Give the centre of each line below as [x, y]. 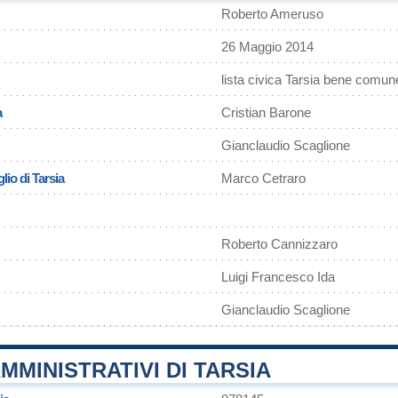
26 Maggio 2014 [267, 47]
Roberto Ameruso [272, 14]
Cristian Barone [266, 112]
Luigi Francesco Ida [278, 277]
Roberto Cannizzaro [279, 244]
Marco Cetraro [263, 178]
